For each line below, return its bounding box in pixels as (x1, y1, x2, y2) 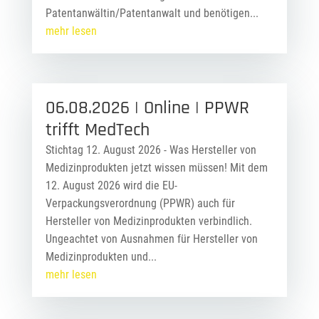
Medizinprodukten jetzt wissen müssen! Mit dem (45, 160, 268, 174)
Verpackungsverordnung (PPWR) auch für (45, 196, 235, 210)
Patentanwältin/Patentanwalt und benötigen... (45, 6, 258, 21)
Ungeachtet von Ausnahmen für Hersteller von (45, 231, 258, 246)
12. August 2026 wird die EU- (45, 178, 177, 192)
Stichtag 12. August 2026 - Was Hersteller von (45, 142, 256, 157)
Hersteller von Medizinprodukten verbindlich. (45, 214, 252, 228)
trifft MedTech (45, 117, 150, 142)
